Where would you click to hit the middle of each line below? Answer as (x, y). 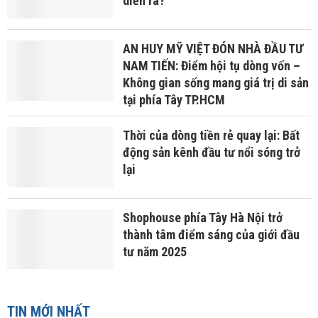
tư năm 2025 (154, 251)
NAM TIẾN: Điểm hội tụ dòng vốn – (211, 66)
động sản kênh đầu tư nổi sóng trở (211, 152)
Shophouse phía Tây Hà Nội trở (202, 217)
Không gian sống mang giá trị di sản (215, 83)
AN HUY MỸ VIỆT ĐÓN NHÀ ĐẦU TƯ (213, 49)
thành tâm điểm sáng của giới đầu (211, 234)
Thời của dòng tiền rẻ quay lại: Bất (211, 135)
